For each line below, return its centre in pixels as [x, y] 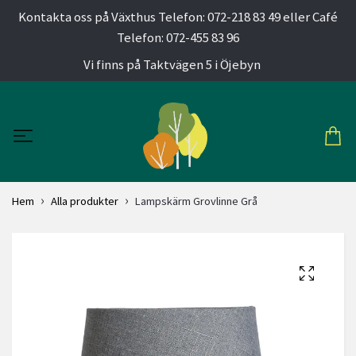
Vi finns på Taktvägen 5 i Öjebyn [172, 64]
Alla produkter [85, 201]
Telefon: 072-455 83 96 [178, 37]
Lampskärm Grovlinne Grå [196, 201]
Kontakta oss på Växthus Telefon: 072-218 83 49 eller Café [178, 17]
